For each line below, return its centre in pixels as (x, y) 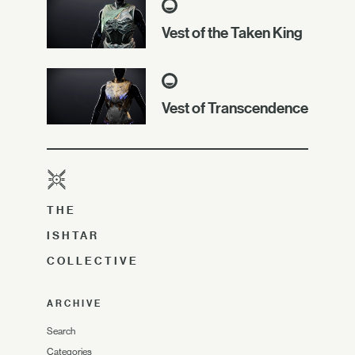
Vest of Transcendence (235, 108)
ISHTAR (73, 235)
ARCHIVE (74, 303)
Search (61, 331)
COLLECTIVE (93, 260)
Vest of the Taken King (232, 33)
